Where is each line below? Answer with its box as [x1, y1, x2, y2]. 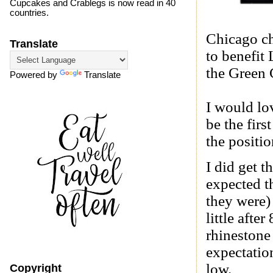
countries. [9, 8, 49, 18]
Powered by [9, 70, 60, 80]
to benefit [206, 48, 269, 65]
